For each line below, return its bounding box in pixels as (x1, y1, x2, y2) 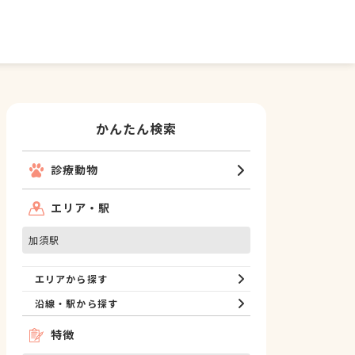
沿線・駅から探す (35, 296, 118, 310)
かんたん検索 (95, 119, 177, 138)
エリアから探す (35, 272, 108, 285)
